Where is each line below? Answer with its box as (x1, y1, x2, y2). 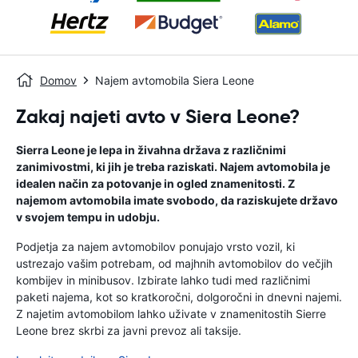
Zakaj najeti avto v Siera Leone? (16, 105, 300, 129)
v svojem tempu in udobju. (16, 210, 160, 224)
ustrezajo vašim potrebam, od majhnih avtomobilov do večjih (16, 257, 332, 270)
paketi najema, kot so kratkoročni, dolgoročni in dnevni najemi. (16, 290, 342, 304)
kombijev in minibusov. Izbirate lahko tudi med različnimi (16, 273, 310, 287)
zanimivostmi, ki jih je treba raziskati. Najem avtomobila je (16, 160, 330, 173)
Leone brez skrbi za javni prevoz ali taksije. (16, 324, 241, 337)
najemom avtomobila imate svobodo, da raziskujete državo (16, 193, 338, 207)
